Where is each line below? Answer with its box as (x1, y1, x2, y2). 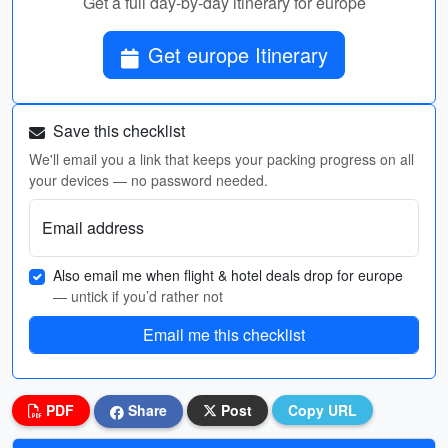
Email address (42, 216, 144, 239)
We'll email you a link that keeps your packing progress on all (29, 149, 414, 169)
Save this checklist (49, 119, 185, 142)
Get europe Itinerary (148, 40, 328, 69)
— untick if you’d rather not (53, 286, 223, 306)
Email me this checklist (143, 323, 305, 346)
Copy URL (288, 400, 357, 420)
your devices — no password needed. (29, 170, 268, 190)
